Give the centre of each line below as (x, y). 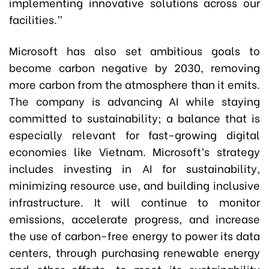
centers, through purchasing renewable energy (134, 252)
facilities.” (36, 19)
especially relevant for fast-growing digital (134, 134)
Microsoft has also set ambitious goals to (134, 50)
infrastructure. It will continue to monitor (134, 201)
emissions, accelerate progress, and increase (134, 218)
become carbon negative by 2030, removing (134, 67)
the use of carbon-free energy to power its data (134, 235)
